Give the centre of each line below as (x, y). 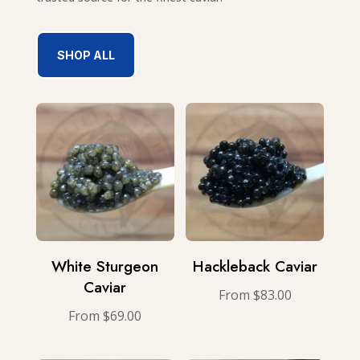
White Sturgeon (105, 266)
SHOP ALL (86, 55)
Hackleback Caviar (255, 266)
